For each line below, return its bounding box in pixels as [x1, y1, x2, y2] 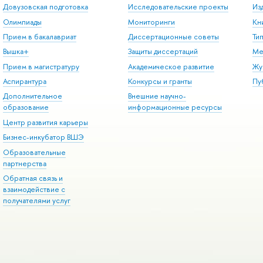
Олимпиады [2, 16, 42, 27]
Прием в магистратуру [2, 61, 79, 72]
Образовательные [2, 147, 66, 157]
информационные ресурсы [127, 102, 222, 113]
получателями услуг [2, 195, 70, 205]
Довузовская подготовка [2, 2, 88, 12]
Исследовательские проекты [127, 2, 228, 12]
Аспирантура [2, 76, 46, 86]
